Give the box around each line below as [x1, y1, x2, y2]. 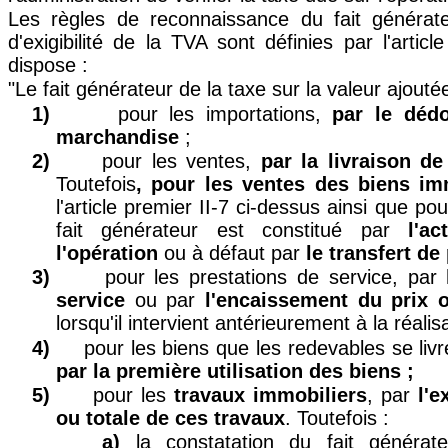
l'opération [56, 241, 158, 264]
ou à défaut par [158, 241, 306, 264]
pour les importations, [117, 102, 333, 125]
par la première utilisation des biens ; [56, 359, 414, 382]
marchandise [56, 125, 185, 148]
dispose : [8, 53, 88, 76]
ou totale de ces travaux [56, 406, 285, 429]
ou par [134, 289, 196, 312]
